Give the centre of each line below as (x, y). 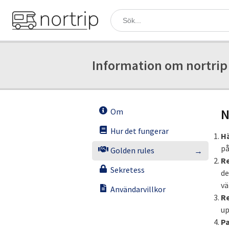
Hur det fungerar (140, 131)
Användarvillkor (138, 189)
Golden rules (132, 150)
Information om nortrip (160, 65)
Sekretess (128, 170)
